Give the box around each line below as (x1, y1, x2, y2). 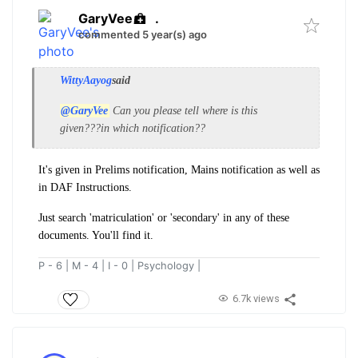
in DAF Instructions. (38, 181, 132, 194)
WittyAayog (60, 74, 112, 87)
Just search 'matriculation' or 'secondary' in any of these (38, 212, 289, 225)
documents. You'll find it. (38, 229, 153, 242)
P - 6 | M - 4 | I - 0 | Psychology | (38, 260, 201, 272)
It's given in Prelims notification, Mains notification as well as (38, 164, 320, 177)
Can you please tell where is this (109, 105, 257, 117)
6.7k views (232, 292, 280, 305)
